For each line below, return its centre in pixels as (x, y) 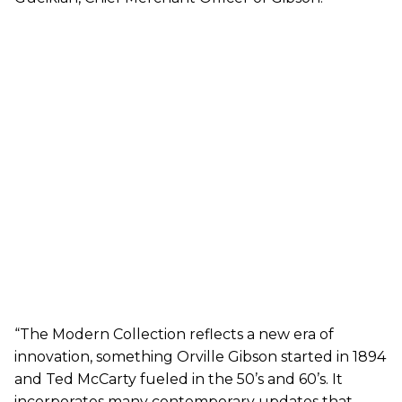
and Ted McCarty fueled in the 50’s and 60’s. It (179, 379)
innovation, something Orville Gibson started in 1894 (200, 356)
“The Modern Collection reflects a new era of (174, 334)
